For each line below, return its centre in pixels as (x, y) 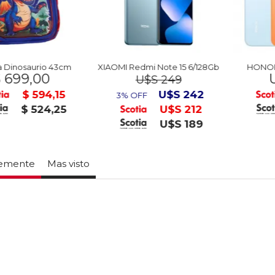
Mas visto (68, 164)
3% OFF (111, 95)
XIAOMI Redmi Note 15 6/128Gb (137, 67)
